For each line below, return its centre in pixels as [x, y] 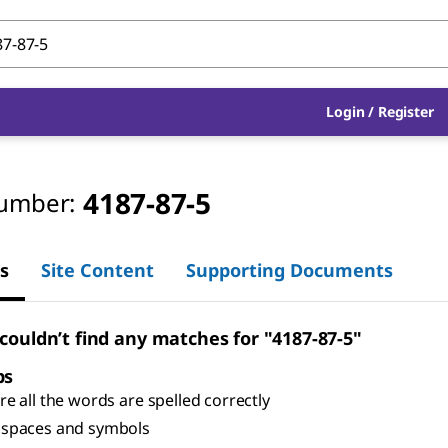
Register [405, 111]
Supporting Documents [289, 269]
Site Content [97, 269]
